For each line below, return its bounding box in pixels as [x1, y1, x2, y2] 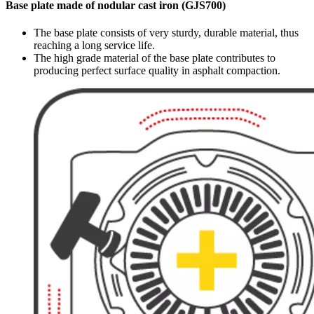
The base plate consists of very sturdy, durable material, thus [34, 27, 299, 39]
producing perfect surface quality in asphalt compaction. [34, 64, 280, 77]
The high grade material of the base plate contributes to [34, 52, 275, 64]
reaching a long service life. [34, 39, 155, 52]
